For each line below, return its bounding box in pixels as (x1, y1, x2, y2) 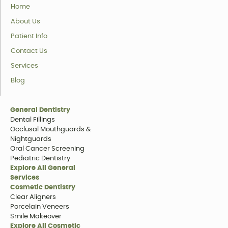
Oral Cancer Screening (10, 146, 84, 153)
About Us (10, 18, 40, 25)
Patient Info (10, 33, 47, 40)
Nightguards (10, 136, 51, 143)
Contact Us (10, 48, 47, 55)
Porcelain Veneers (10, 204, 69, 211)
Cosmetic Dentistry (10, 184, 75, 191)
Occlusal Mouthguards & (10, 126, 91, 133)
